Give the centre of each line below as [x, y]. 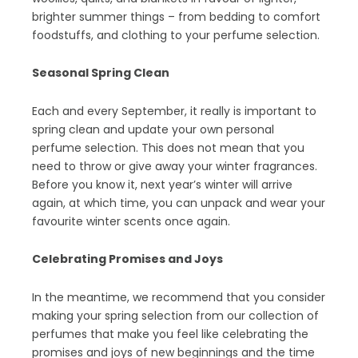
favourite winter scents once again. [131, 221]
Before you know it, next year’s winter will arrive [162, 184]
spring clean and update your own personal [153, 129]
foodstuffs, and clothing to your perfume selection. [176, 35]
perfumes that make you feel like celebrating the [170, 334]
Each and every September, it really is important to [174, 111]
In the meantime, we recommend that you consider [179, 297]
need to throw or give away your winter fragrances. [175, 166]
